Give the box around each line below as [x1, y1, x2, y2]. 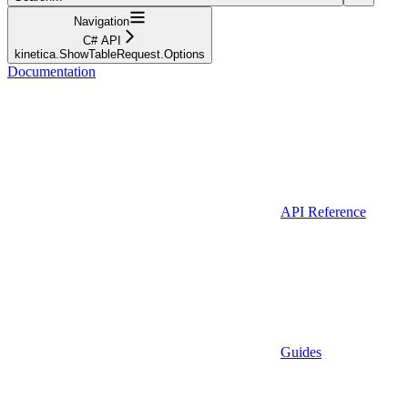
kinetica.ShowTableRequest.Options [15, 46, 205, 61]
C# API [82, 33, 121, 47]
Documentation [7, 63, 96, 79]
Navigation [74, 14, 129, 28]
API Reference [280, 203, 366, 219]
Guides [280, 343, 321, 360]
